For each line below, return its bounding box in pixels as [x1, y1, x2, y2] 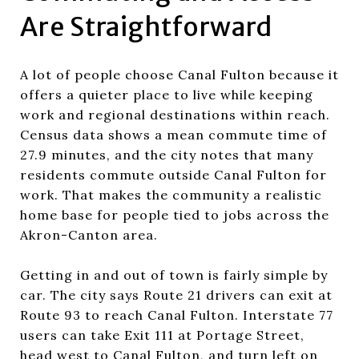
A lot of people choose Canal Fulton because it [20, 66, 339, 83]
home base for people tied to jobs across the [20, 206, 329, 223]
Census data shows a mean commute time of [20, 126, 327, 143]
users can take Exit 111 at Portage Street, [20, 326, 305, 343]
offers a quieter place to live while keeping [20, 86, 313, 103]
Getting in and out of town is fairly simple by [20, 266, 328, 283]
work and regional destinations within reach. [20, 106, 330, 123]
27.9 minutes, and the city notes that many [20, 146, 313, 163]
